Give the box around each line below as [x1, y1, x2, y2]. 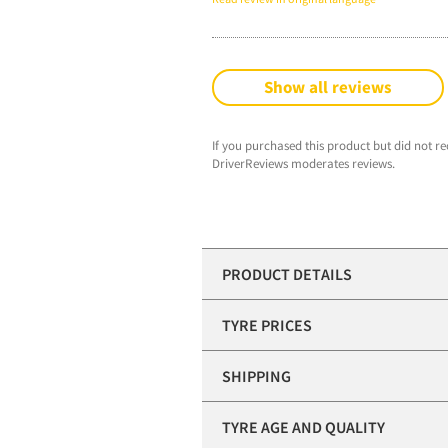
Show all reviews [264, 76, 392, 99]
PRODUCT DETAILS [222, 264, 352, 285]
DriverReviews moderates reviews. [212, 155, 395, 173]
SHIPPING [222, 366, 291, 387]
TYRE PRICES [222, 315, 312, 336]
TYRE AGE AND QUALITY [222, 417, 385, 438]
